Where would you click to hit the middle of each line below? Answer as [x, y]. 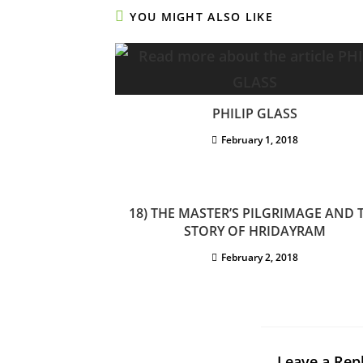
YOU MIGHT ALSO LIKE [202, 17]
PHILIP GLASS [255, 114]
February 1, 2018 [260, 140]
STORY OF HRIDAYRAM [255, 231]
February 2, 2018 [260, 258]
